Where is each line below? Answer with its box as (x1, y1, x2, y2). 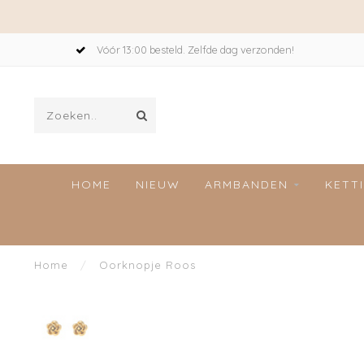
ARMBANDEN (204, 177, 288, 192)
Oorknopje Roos (99, 258, 196, 271)
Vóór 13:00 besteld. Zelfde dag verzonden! (94, 43, 294, 56)
